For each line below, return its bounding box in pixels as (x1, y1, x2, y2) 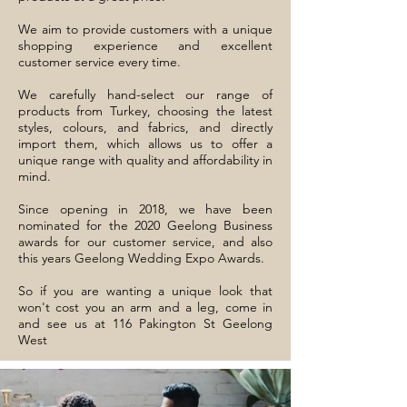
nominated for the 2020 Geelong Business (18, 217, 273, 233)
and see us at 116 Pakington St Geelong (18, 315, 273, 332)
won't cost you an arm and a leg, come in (18, 299, 273, 315)
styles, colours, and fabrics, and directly (18, 119, 273, 135)
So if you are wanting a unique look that (18, 283, 273, 299)
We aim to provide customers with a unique (18, 21, 273, 37)
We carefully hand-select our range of (18, 86, 273, 103)
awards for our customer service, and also (18, 233, 273, 250)
